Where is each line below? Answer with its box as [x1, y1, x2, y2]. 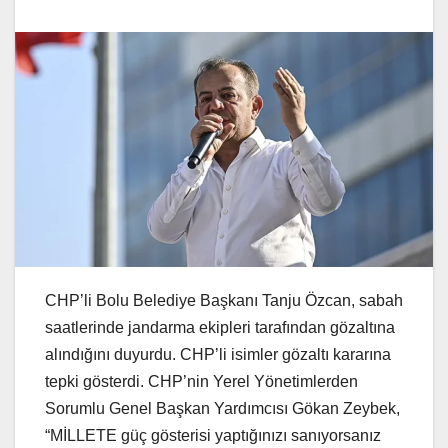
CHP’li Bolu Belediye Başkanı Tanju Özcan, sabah [45, 291, 403, 309]
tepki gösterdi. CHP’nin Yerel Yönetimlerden [45, 372, 358, 390]
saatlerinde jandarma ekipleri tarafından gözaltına [45, 318, 395, 336]
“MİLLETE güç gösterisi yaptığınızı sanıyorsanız [45, 426, 381, 444]
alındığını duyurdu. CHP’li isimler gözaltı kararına [45, 345, 391, 363]
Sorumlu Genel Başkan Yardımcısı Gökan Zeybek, [45, 399, 400, 417]
